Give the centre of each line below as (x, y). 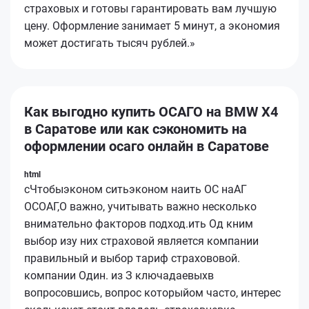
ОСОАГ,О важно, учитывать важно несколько (140, 206)
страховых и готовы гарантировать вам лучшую (150, 8)
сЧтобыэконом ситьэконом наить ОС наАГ (136, 189)
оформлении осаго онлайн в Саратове (147, 146)
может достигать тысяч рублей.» (110, 43)
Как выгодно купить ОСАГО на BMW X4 (151, 111)
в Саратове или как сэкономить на (136, 129)
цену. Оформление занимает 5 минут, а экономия (152, 26)
